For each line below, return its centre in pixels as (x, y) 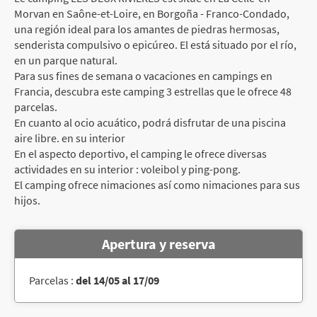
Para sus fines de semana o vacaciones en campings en (143, 75)
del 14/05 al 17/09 (117, 280)
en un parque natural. (66, 60)
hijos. (27, 200)
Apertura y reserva (158, 243)
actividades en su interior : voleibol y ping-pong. (127, 169)
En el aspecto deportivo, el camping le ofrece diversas (140, 153)
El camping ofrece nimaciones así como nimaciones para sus (157, 184)
